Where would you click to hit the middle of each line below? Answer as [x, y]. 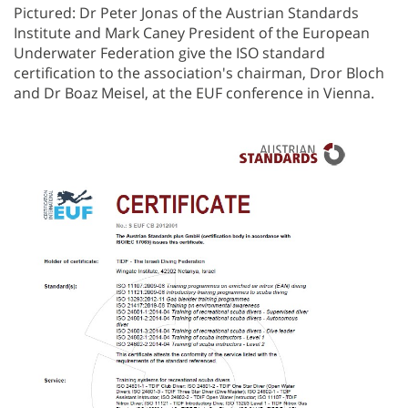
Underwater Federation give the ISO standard [169, 53]
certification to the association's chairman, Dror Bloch [199, 73]
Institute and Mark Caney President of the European [192, 33]
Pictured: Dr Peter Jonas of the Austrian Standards [186, 13]
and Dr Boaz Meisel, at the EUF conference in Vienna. [194, 93]
